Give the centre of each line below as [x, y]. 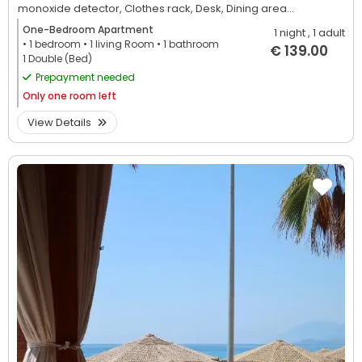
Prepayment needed [85, 77]
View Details [61, 122]
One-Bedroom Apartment [88, 29]
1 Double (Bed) [57, 58]
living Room [125, 44]
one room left [82, 95]
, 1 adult [326, 32]
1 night [290, 32]
